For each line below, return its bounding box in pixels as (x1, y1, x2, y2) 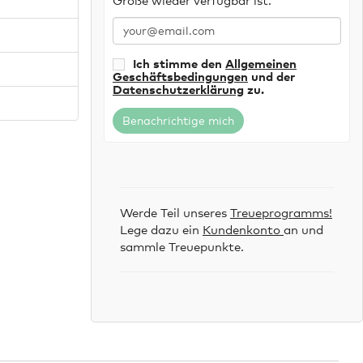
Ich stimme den (133, 55, 225, 70)
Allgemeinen (225, 55, 297, 70)
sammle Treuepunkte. (120, 238, 244, 254)
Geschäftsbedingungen (113, 68, 248, 83)
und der (248, 68, 295, 83)
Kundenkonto (203, 221, 284, 237)
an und (284, 221, 323, 237)
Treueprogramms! (230, 204, 332, 220)
